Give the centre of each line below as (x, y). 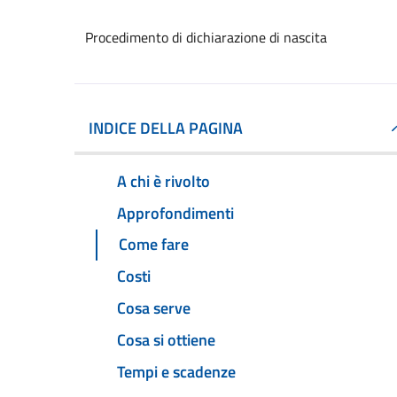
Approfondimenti (175, 213)
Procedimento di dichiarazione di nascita (206, 37)
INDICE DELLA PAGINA (166, 128)
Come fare (154, 245)
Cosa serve (154, 308)
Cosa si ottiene (166, 339)
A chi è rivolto (163, 181)
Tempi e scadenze (176, 371)
